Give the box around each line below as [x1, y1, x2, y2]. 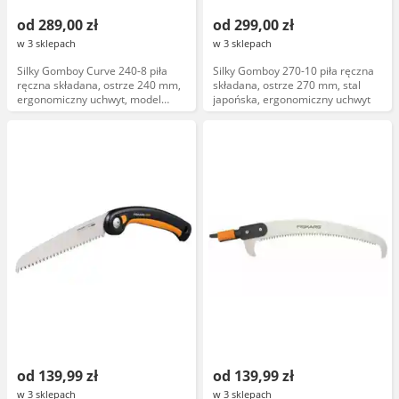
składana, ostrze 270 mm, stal [213, 77, 361, 93]
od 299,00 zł [213, 15, 294, 35]
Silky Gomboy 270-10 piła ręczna [213, 63, 374, 78]
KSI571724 [17, 106, 69, 121]
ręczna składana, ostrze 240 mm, [17, 77, 181, 93]
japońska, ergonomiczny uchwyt [213, 92, 370, 107]
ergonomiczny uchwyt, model [17, 92, 161, 107]
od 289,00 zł [17, 15, 98, 35]
